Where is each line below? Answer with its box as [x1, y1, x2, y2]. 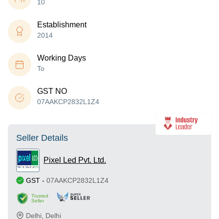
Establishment [37, 21, 87, 29]
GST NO [37, 87, 67, 95]
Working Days [37, 54, 86, 62]
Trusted [31, 193, 48, 198]
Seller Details [16, 133, 68, 143]
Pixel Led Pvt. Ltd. [44, 156, 106, 164]
